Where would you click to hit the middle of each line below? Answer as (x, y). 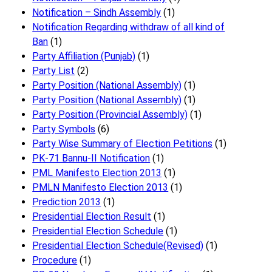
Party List (54, 71)
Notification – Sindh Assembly (97, 13)
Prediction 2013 (67, 202)
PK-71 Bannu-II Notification (91, 158)
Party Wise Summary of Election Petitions (123, 144)
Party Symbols (64, 129)
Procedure (55, 260)
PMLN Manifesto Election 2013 (100, 188)
